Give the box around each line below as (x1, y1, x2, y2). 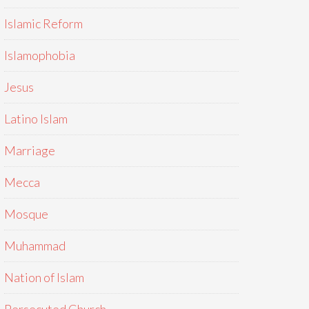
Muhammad (4, 238, 66, 253)
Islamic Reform (4, 16, 83, 31)
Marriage (4, 143, 55, 158)
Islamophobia (4, 48, 75, 63)
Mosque (4, 206, 48, 221)
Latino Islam (4, 111, 68, 126)
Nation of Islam (4, 270, 84, 285)
